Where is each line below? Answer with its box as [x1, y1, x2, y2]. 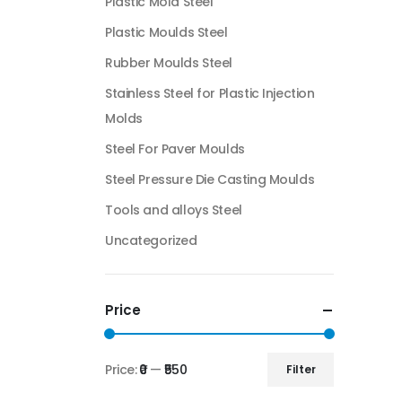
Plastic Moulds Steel [105, 23, 228, 41]
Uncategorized [105, 232, 197, 249]
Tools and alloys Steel [105, 201, 242, 219]
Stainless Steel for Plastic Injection [105, 84, 315, 102]
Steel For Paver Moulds [105, 140, 245, 158]
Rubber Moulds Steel [105, 54, 233, 72]
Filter [285, 362, 316, 377]
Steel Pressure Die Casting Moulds [105, 170, 315, 188]
